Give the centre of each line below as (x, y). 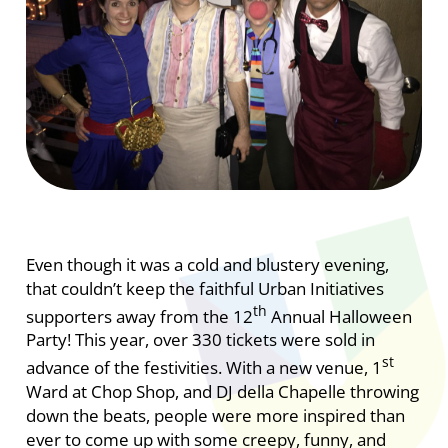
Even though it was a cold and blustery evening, (207, 264)
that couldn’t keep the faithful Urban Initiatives (204, 288)
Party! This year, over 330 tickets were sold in (200, 340)
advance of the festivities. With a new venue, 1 (203, 367)
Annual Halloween (339, 316)
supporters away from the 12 (139, 316)
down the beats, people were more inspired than (215, 415)
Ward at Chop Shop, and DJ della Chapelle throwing (222, 391)
